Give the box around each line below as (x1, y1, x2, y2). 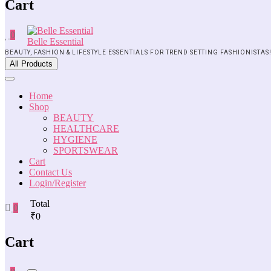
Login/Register (29, 177, 86, 188)
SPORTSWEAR (53, 145, 118, 155)
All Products (10, 59, 53, 68)
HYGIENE (53, 134, 97, 145)
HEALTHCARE (53, 123, 119, 134)
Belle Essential (27, 36, 83, 47)
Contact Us (29, 166, 72, 177)
